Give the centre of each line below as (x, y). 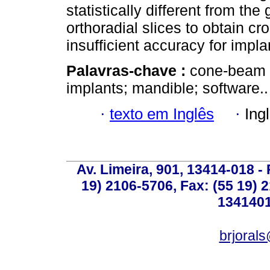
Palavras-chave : (128, 71)
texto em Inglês (162, 114)
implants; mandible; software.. (167, 88)
